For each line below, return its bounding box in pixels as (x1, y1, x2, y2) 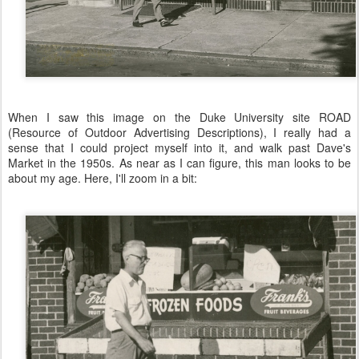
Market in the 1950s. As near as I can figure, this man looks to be (8, 155, 351, 171)
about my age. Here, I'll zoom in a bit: (8, 170, 197, 187)
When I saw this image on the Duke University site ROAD (8, 109, 351, 126)
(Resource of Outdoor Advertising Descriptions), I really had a (8, 124, 351, 141)
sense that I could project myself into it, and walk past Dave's (8, 139, 351, 156)
